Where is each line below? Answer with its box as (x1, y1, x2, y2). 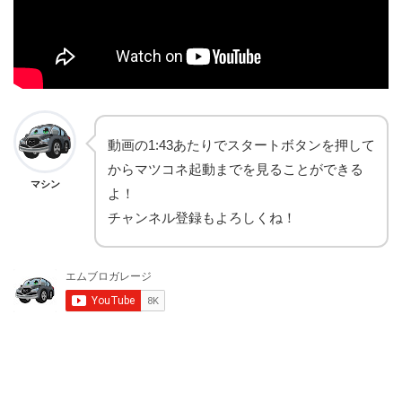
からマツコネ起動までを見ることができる (108, 162, 363, 178)
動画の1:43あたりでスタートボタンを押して (108, 137, 375, 153)
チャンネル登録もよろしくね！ (108, 210, 296, 226)
